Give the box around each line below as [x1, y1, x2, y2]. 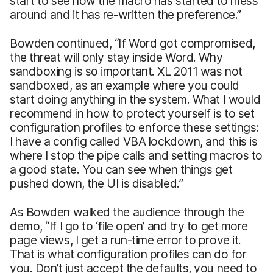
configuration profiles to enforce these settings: [10, 119, 260, 135]
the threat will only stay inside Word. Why [10, 49, 223, 65]
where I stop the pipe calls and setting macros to [10, 147, 263, 163]
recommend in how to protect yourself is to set [10, 105, 255, 121]
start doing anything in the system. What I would [10, 91, 261, 107]
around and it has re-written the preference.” [10, 7, 241, 22]
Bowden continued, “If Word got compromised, [10, 35, 255, 51]
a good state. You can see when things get [10, 161, 233, 177]
